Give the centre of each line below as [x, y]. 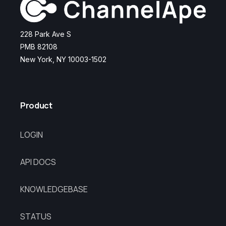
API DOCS [38, 162]
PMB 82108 [39, 46]
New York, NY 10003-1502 [63, 59]
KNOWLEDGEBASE [54, 189]
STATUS [36, 216]
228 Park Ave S [46, 34]
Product [36, 105]
